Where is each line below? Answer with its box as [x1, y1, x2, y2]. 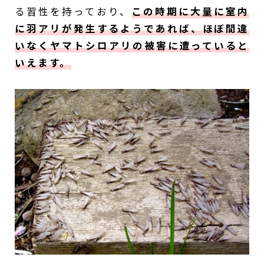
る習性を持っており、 [15, 4, 132, 19]
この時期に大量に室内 [131, 4, 249, 19]
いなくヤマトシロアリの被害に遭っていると [15, 38, 249, 53]
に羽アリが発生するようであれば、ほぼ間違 [15, 21, 249, 36]
